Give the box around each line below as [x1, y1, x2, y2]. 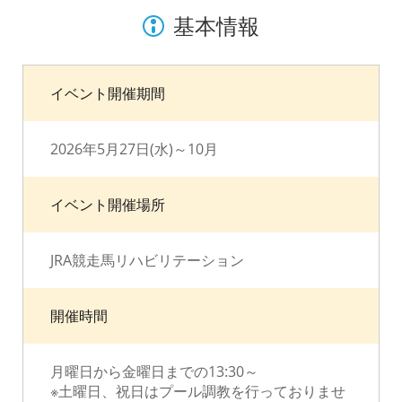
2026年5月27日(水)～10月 [50, 139, 218, 159]
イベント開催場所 [50, 195, 165, 214]
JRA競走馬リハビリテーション [50, 250, 244, 270]
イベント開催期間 [50, 83, 165, 103]
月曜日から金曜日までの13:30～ [50, 362, 258, 381]
